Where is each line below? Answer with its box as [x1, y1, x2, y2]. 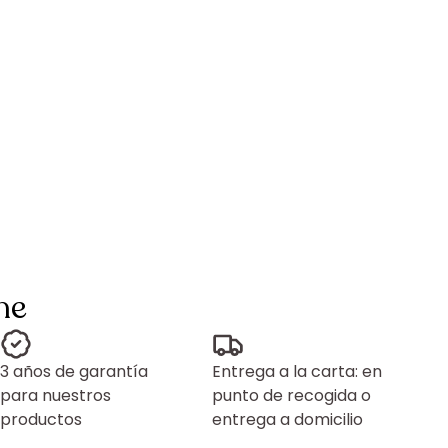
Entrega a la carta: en [212, 360, 382, 383]
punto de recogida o [212, 384, 371, 407]
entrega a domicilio [212, 408, 363, 431]
